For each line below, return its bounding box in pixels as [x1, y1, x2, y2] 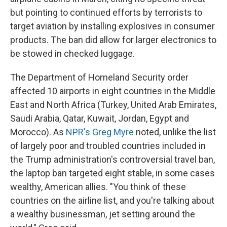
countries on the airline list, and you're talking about [10, 195, 214, 206]
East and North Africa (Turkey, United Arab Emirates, [10, 99, 216, 110]
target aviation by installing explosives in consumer [10, 20, 215, 31]
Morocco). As [10, 126, 66, 137]
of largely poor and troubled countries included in [10, 140, 206, 151]
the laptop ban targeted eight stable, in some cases [10, 167, 215, 178]
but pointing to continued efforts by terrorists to [10, 7, 202, 18]
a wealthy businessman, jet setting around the [10, 208, 195, 219]
